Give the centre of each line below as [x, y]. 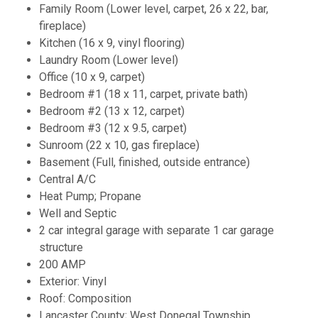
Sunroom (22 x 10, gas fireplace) [119, 145]
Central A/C [69, 179]
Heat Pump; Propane [92, 196]
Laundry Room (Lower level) [110, 60]
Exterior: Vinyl [74, 281]
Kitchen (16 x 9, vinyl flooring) [113, 43]
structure [62, 247]
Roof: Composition [85, 298]
